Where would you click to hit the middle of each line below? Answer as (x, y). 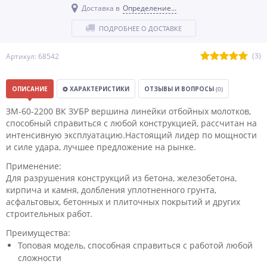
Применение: (34, 166)
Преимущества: (38, 233)
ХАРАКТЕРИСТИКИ (99, 89)
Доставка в (100, 8)
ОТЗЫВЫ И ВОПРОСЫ (180, 89)
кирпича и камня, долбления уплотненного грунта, (111, 190)
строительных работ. (49, 214)
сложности (40, 258)
